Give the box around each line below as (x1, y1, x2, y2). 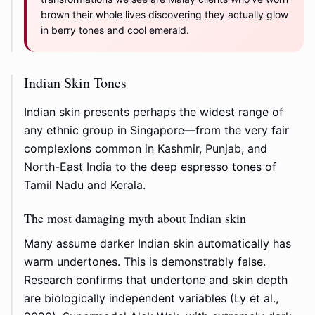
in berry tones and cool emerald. (41, 24, 189, 37)
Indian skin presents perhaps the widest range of (24, 105, 283, 120)
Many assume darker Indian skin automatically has (24, 236, 291, 251)
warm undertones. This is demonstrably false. (24, 255, 266, 269)
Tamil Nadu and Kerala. (24, 178, 146, 193)
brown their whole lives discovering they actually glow (41, 8, 288, 21)
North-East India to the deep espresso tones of (24, 160, 276, 174)
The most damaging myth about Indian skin (24, 210, 246, 227)
